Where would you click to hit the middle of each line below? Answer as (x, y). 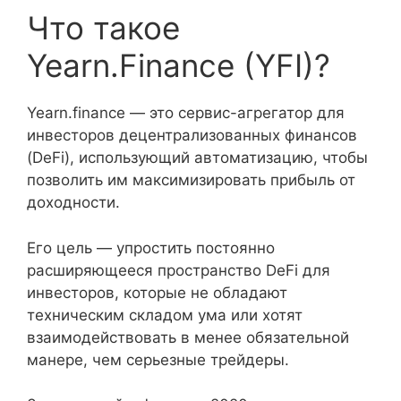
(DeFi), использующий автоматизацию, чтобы (197, 158)
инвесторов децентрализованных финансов (192, 135)
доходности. (73, 202)
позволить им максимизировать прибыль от (191, 180)
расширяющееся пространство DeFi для (179, 270)
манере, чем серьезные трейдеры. (158, 359)
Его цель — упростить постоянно (151, 247)
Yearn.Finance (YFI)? (179, 65)
